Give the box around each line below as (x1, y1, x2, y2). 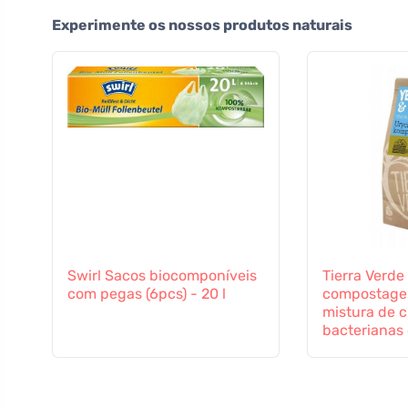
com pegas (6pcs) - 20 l (67, 285, 226, 303)
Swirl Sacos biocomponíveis (67, 267, 257, 285)
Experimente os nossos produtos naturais (52, 16, 352, 35)
